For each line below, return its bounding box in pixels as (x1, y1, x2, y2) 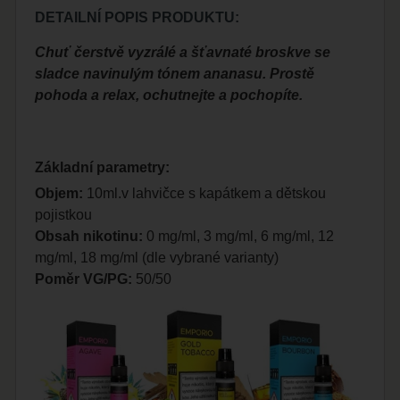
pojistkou (35, 207, 93, 223)
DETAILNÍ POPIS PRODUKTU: (35, 10, 240, 26)
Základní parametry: (35, 160, 171, 176)
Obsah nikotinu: (35, 229, 144, 245)
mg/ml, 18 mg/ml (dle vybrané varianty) (35, 250, 279, 266)
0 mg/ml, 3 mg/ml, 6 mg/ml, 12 (143, 229, 335, 245)
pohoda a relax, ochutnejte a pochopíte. (35, 87, 304, 104)
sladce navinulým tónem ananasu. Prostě (35, 66, 315, 82)
